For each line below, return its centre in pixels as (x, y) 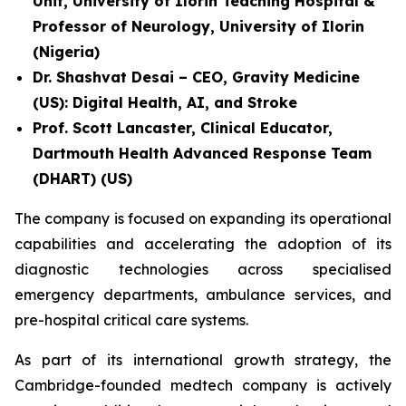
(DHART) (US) (82, 179)
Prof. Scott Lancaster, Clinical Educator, (183, 128)
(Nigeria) (66, 52)
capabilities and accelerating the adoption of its (203, 244)
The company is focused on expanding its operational (203, 218)
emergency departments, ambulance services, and (203, 295)
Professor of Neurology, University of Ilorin (198, 26)
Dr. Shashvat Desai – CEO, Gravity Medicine (196, 77)
